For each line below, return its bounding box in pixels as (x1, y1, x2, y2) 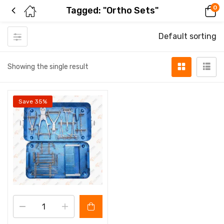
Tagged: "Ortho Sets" (65, 5, 158, 16)
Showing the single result (7, 62, 88, 71)
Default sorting (158, 31, 216, 41)
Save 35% (18, 98, 47, 105)
